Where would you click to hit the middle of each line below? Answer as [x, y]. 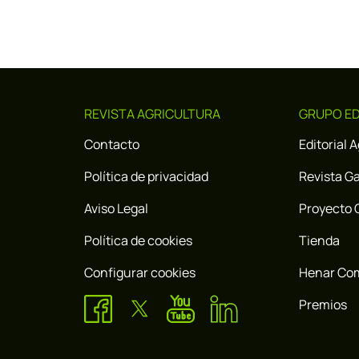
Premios [323, 304]
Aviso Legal [116, 208]
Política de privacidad [146, 176]
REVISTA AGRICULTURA [152, 113]
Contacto [111, 144]
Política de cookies [138, 240]
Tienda [320, 240]
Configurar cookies [139, 272]
